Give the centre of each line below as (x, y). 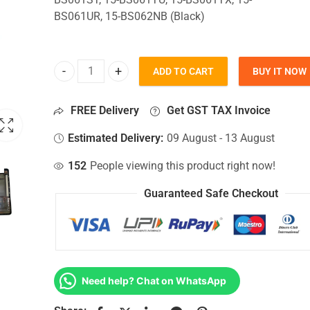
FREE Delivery (104, 110)
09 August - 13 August (221, 138)
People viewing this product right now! (183, 166)
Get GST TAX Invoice (218, 110)
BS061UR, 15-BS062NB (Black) (129, 16)
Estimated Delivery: (116, 138)
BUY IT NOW (279, 72)
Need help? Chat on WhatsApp (154, 280)
